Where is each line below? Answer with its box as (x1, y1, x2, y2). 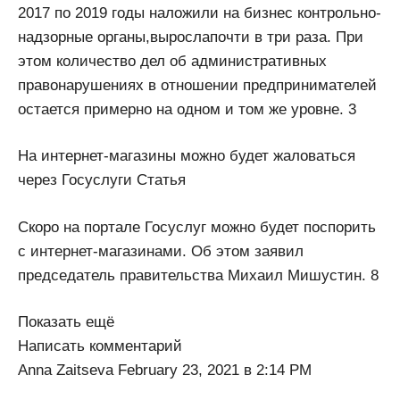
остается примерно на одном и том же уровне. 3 (18, 100, 356, 118)
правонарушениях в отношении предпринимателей (18, 76, 377, 94)
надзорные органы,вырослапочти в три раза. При (18, 28, 363, 46)
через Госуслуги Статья (18, 171, 186, 189)
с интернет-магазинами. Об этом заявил (18, 242, 304, 260)
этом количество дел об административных (18, 52, 327, 70)
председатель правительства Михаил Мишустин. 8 (18, 266, 379, 284)
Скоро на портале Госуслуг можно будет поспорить (18, 218, 376, 236)
